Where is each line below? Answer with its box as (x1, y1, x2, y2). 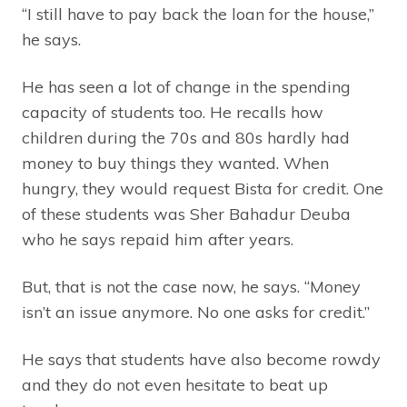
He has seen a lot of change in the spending (22, 75, 351, 97)
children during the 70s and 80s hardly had (22, 126, 350, 148)
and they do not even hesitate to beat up (22, 373, 328, 395)
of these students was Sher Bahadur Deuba (22, 203, 351, 224)
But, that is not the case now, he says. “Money (22, 275, 361, 297)
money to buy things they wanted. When (22, 152, 329, 174)
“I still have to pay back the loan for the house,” (22, 3, 374, 25)
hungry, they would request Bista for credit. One (22, 177, 383, 199)
